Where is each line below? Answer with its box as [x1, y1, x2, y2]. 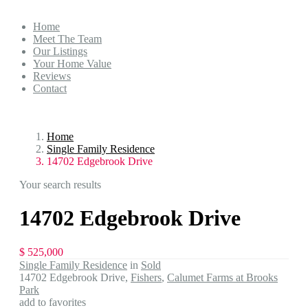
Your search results [19, 179, 101, 190]
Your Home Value [33, 58, 111, 69]
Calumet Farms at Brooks [167, 271, 278, 283]
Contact [33, 82, 67, 94]
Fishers [131, 271, 162, 283]
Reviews [33, 70, 71, 82]
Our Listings [33, 45, 87, 57]
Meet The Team [33, 33, 102, 45]
